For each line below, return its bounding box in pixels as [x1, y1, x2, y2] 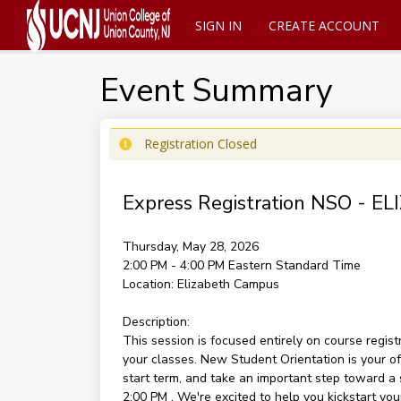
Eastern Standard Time [227, 257, 361, 274]
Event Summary [99, 69, 333, 113]
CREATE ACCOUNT [268, 17, 380, 34]
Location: [122, 276, 174, 293]
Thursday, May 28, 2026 [122, 238, 259, 255]
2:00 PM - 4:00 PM [122, 257, 228, 274]
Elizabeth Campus [176, 276, 279, 293]
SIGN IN [194, 17, 242, 34]
